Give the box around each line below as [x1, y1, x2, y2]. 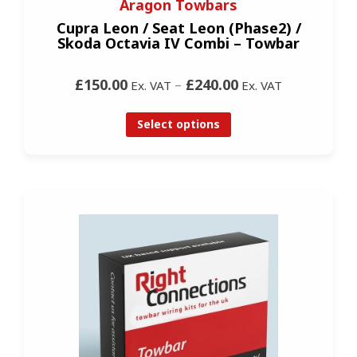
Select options [137, 116, 220, 132]
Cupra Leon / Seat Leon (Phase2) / [56, 18, 301, 37]
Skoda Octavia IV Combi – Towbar [57, 33, 300, 53]
